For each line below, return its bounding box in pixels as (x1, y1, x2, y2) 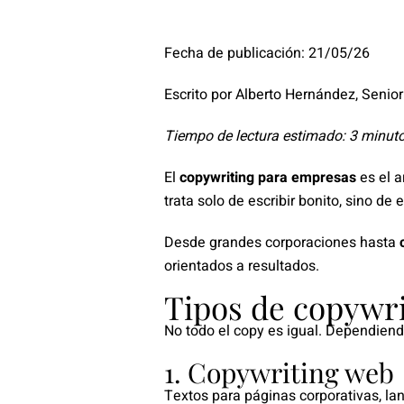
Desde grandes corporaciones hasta (164, 231, 399, 253)
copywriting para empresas (179, 166, 356, 188)
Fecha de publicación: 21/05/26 (164, 41, 370, 64)
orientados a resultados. (164, 254, 319, 277)
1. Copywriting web (164, 353, 394, 390)
